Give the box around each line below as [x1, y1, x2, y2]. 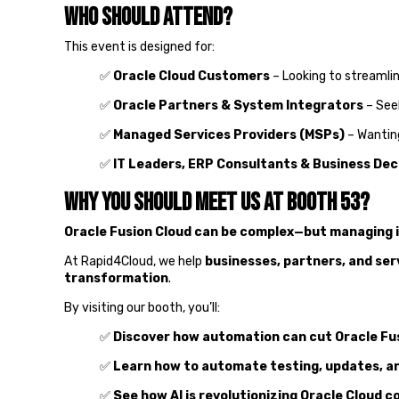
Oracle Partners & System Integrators [113, 97, 363, 113]
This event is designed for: [64, 38, 215, 54]
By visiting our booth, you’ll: [64, 299, 220, 315]
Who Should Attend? [64, 2, 232, 32]
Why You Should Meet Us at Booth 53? [64, 187, 370, 217]
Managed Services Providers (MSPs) [113, 126, 345, 142]
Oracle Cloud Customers [113, 68, 270, 84]
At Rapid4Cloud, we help [64, 253, 205, 269]
